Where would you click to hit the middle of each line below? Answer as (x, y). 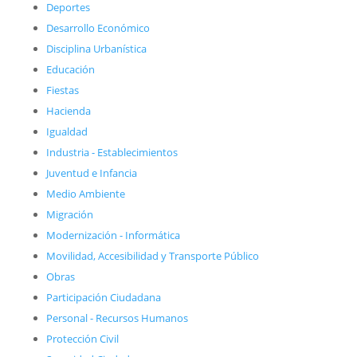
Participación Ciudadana (103, 297)
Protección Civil (82, 338)
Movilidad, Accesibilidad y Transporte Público (152, 255)
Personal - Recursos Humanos (117, 318)
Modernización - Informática (113, 235)
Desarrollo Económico (98, 27)
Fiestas (62, 90)
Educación (70, 69)
